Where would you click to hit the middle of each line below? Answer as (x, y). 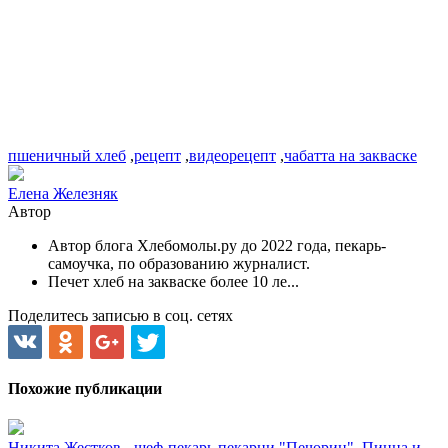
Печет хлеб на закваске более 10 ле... (173, 281)
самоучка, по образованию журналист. (181, 263)
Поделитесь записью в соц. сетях (120, 315)
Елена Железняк (63, 193)
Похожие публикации (85, 389)
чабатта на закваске (350, 155)
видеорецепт (232, 155)
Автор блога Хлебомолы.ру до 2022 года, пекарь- (217, 245)
